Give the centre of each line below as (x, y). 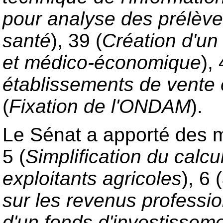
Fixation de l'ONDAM (100, 107)
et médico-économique (102, 63)
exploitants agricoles (92, 179)
